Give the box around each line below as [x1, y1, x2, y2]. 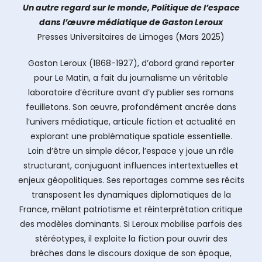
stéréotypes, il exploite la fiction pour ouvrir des [35, 233, 227, 244]
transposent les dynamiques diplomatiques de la [31, 189, 231, 201]
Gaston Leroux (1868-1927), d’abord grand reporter [27, 57, 235, 69]
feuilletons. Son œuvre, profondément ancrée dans [26, 101, 236, 113]
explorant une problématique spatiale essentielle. [30, 130, 232, 142]
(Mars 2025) [175, 31, 225, 43]
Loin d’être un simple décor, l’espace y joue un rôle [28, 145, 234, 157]
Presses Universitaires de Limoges [37, 31, 173, 43]
